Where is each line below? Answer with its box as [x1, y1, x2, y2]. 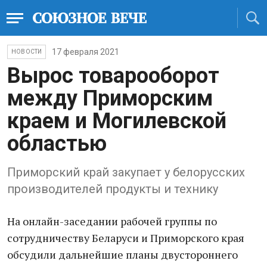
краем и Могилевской [7, 108, 226, 133]
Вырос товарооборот [7, 63, 219, 88]
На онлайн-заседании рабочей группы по [7, 214, 217, 228]
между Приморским [7, 86, 213, 111]
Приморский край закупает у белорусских [7, 165, 245, 179]
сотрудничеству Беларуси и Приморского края [7, 231, 244, 245]
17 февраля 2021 [52, 47, 120, 57]
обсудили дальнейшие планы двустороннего [7, 247, 238, 262]
